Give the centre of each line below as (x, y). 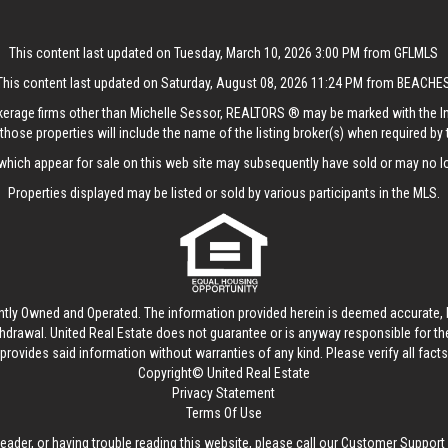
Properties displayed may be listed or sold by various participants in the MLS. (223, 193)
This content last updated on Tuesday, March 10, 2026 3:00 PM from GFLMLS (224, 53)
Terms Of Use (223, 413)
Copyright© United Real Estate (223, 373)
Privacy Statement (224, 393)
